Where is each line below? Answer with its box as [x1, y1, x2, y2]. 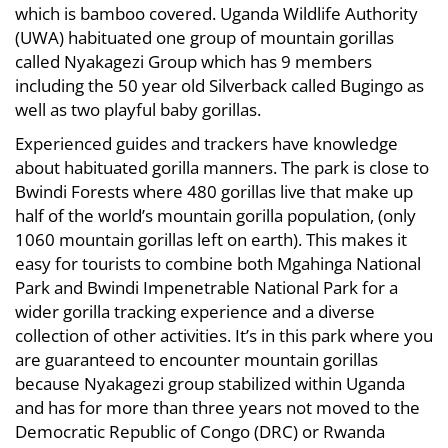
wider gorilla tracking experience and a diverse [15, 300, 375, 323]
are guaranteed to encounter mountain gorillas [15, 348, 378, 371]
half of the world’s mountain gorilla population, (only [15, 204, 416, 227]
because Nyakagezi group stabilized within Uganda [15, 372, 405, 395]
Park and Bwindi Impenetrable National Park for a [15, 276, 398, 299]
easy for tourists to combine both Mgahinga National [15, 252, 421, 275]
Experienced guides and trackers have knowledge [15, 132, 398, 155]
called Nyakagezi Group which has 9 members [15, 50, 372, 73]
